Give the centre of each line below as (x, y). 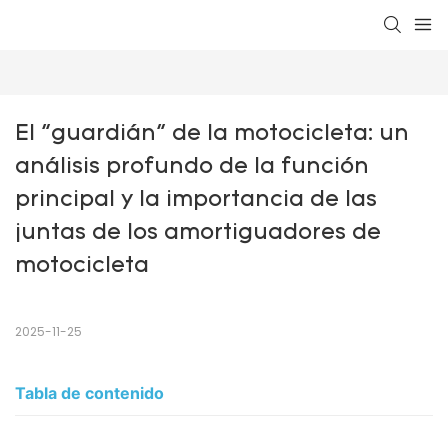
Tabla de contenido (89, 393)
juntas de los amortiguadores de (198, 234)
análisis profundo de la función (192, 168)
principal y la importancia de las (196, 201)
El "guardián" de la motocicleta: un (212, 135)
